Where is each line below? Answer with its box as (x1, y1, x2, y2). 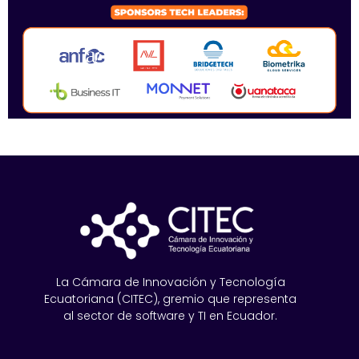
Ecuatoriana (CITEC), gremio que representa (44, 291, 297, 308)
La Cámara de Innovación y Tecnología (55, 274, 285, 291)
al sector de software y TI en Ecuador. (63, 308, 278, 325)
